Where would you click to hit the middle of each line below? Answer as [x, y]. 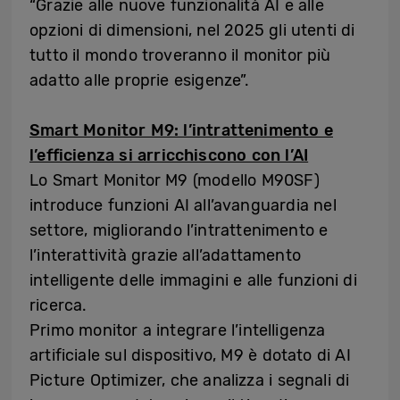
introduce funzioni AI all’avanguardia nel [183, 206]
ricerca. [58, 306]
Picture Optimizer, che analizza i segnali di [190, 381]
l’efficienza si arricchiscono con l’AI [169, 156]
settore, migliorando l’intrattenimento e [179, 231]
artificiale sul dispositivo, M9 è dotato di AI [190, 356]
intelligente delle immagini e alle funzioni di [193, 281]
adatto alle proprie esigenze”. [140, 81]
